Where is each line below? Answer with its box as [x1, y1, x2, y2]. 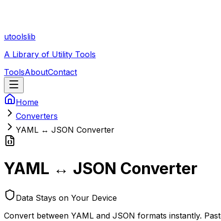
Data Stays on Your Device [16, 192, 117, 203]
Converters [16, 111, 58, 121]
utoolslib [4, 32, 36, 41]
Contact [48, 67, 77, 77]
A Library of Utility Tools [4, 49, 96, 59]
